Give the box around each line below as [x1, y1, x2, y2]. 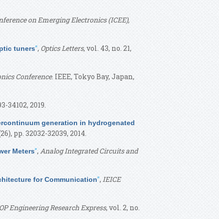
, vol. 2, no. [106, 203, 140, 212]
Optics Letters [41, 44, 84, 53]
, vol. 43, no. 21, [84, 44, 131, 53]
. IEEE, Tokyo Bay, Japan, [52, 72, 134, 81]
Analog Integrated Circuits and [40, 146, 138, 155]
